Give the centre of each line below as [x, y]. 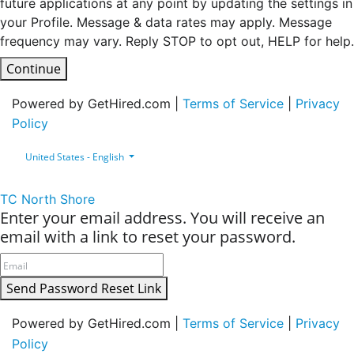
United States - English [75, 156]
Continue [34, 68]
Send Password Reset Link [84, 288]
